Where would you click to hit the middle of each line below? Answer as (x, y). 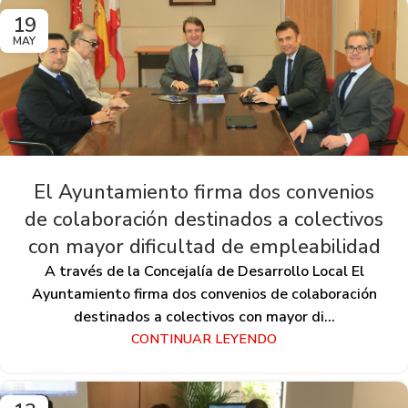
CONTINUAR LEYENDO (204, 339)
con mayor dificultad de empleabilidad (204, 247)
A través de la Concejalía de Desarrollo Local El (204, 272)
